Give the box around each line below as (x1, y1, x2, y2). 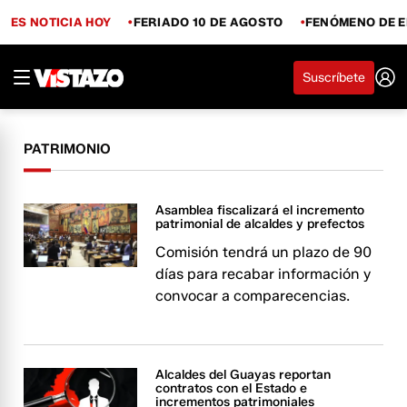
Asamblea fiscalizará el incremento (155, 203, 365, 218)
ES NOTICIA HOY (11, 14, 112, 29)
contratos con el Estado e (155, 381, 308, 396)
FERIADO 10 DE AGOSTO (133, 14, 283, 29)
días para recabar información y (155, 265, 372, 283)
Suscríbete (303, 69, 365, 85)
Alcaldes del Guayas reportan (155, 367, 332, 382)
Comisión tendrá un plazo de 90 (155, 243, 372, 261)
